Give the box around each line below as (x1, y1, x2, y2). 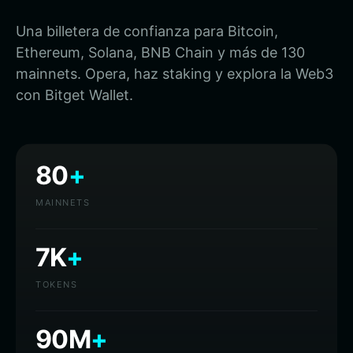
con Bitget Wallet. (16, 87, 133, 103)
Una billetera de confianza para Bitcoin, (16, 23, 278, 39)
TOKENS (35, 279, 78, 290)
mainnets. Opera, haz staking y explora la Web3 (16, 65, 333, 82)
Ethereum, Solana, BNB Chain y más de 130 (16, 44, 305, 61)
